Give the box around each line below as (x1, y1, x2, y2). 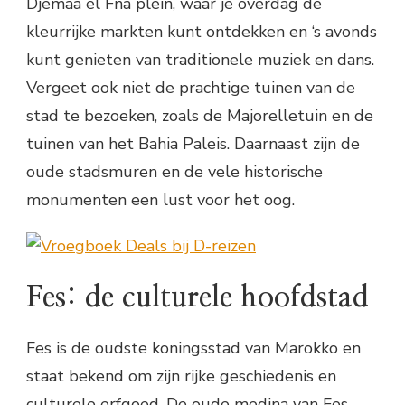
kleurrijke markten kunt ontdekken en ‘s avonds (26, 21, 377, 43)
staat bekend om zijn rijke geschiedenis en (26, 364, 336, 387)
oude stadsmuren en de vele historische (26, 161, 323, 184)
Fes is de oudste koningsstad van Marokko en (26, 336, 361, 359)
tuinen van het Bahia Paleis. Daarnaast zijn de (26, 133, 360, 155)
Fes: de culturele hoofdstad (26, 282, 369, 312)
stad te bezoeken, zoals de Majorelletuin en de (26, 105, 373, 127)
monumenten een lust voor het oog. (26, 189, 295, 212)
